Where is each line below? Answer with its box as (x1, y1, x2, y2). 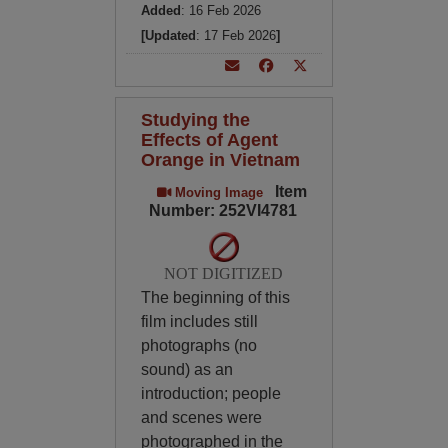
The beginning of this (140, 289, 290, 306)
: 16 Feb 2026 (180, 3, 261, 18)
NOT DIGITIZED (164, 265, 284, 282)
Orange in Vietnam (140, 149, 300, 170)
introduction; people (140, 385, 281, 402)
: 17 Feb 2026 (195, 28, 276, 43)
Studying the (140, 109, 250, 130)
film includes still (140, 313, 258, 330)
